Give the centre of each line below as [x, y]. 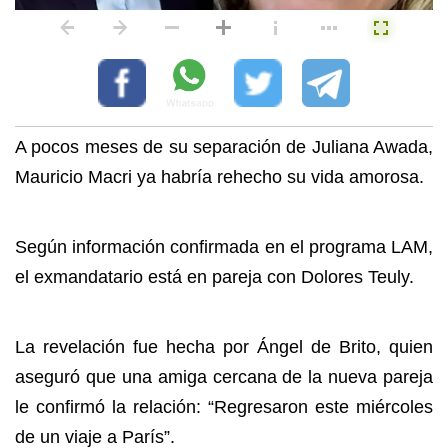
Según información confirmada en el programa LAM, [224, 247]
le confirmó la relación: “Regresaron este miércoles [224, 407]
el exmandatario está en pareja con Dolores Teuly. [214, 277]
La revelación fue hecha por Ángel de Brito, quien [224, 347]
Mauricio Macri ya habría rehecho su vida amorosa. [222, 177]
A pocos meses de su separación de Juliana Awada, [224, 147]
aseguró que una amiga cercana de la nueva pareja [224, 377]
